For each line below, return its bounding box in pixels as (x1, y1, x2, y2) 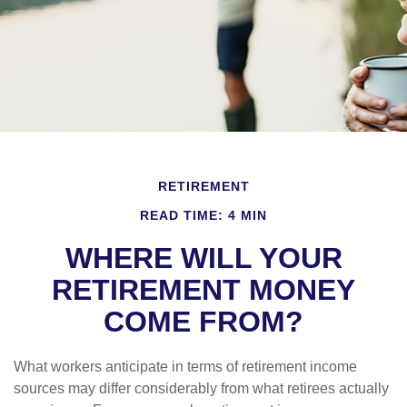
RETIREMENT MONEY (52, 273, 355, 307)
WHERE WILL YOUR (65, 242, 342, 275)
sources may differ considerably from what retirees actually (14, 381, 389, 397)
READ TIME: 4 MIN (140, 208, 267, 223)
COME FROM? (104, 305, 303, 339)
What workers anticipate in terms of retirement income (14, 359, 357, 375)
